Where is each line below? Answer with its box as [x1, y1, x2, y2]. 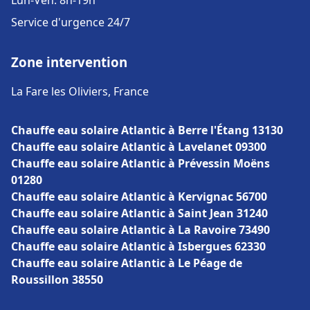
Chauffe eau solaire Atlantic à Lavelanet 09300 [11, 139, 266, 154]
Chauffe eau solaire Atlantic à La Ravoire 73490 [11, 222, 270, 237]
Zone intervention [11, 53, 127, 71]
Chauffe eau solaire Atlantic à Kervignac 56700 [11, 189, 267, 204]
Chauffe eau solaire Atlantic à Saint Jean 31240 [11, 206, 268, 221]
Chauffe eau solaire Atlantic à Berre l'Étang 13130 [11, 122, 283, 138]
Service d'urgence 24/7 [11, 15, 130, 30]
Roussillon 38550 [11, 272, 103, 287]
